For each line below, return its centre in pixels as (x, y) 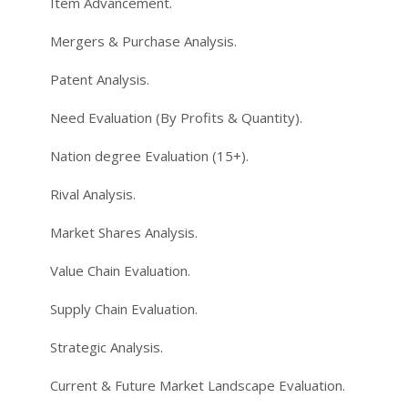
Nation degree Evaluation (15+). (149, 155)
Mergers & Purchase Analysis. (143, 41)
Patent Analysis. (100, 79)
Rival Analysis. (93, 194)
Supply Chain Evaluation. (124, 308)
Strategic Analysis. (107, 347)
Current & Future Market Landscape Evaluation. (198, 385)
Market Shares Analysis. (124, 232)
